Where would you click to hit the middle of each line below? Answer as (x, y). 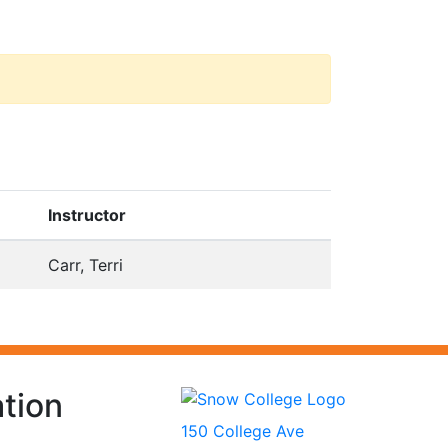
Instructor (87, 215)
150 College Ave (242, 431)
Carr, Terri (85, 265)
